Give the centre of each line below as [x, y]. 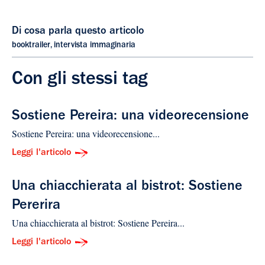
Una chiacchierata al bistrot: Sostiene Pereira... [98, 222]
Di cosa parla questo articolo [78, 32]
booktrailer [31, 45]
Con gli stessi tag [80, 80]
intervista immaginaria [95, 45]
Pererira [36, 206]
